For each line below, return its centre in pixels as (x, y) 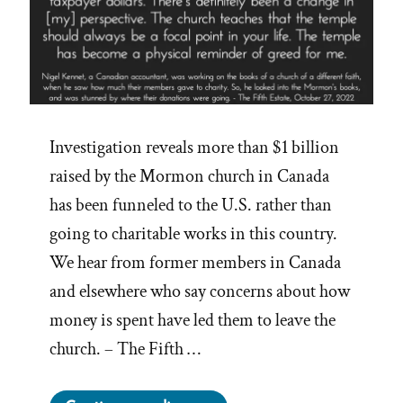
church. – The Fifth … (125, 349)
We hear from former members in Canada (195, 263)
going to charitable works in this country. (193, 234)
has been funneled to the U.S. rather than (191, 206)
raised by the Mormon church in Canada (189, 177)
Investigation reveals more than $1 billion (194, 148)
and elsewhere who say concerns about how (200, 292)
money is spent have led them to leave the (193, 321)
